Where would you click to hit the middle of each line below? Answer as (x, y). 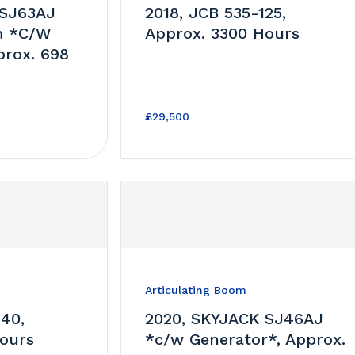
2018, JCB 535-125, (216, 12)
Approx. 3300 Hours (223, 33)
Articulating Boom (196, 290)
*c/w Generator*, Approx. (246, 339)
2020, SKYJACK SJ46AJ (235, 318)
